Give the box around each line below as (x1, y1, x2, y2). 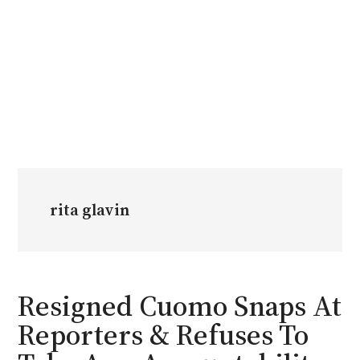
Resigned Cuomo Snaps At (18, 285, 342, 325)
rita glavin (50, 198, 130, 221)
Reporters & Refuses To (18, 314, 309, 354)
